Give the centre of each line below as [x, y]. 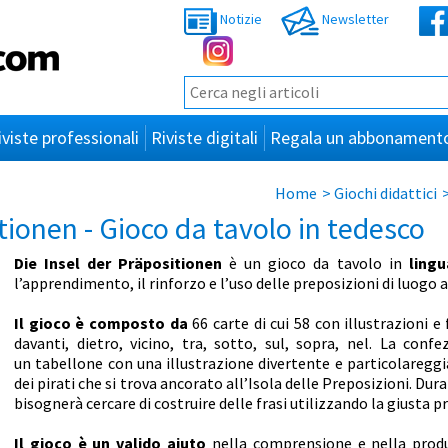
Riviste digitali [204, 137]
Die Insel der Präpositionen [118, 263]
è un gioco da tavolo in [312, 263]
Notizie [239, 19]
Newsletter [354, 19]
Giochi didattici [385, 193]
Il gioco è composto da [103, 323]
